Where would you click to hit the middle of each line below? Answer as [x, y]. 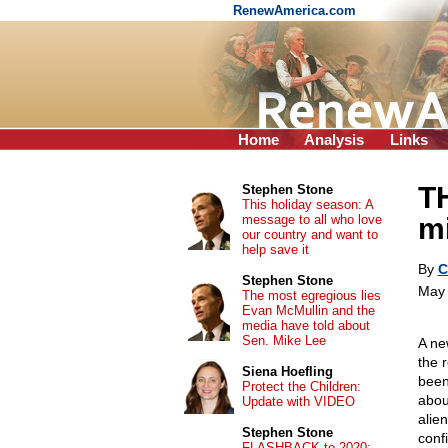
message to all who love [311, 219]
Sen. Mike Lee [283, 340]
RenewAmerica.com [296, 10]
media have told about [305, 325]
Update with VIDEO [298, 401]
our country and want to [309, 234]
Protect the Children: [301, 386]
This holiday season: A [307, 204]
